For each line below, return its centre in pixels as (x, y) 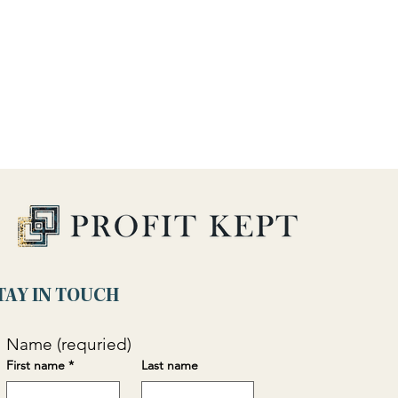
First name (36, 365)
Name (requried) (69, 344)
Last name (169, 365)
